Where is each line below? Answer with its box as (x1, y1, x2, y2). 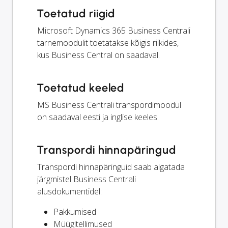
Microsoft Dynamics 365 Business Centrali (37, 25, 190, 37)
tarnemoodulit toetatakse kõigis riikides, (37, 37, 179, 49)
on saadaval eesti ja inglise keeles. (37, 111, 159, 123)
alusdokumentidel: (37, 186, 102, 197)
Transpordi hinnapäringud (37, 143, 177, 157)
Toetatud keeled (37, 81, 125, 95)
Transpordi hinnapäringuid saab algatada (37, 161, 185, 173)
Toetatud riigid (37, 7, 116, 21)
